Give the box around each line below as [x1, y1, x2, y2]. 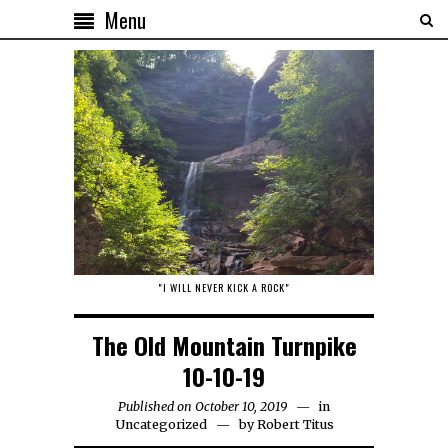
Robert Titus [256, 417, 334, 432]
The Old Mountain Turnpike [91, 327, 357, 363]
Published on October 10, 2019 [118, 399, 287, 414]
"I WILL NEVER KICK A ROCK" [158, 280, 290, 295]
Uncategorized [114, 417, 207, 432]
